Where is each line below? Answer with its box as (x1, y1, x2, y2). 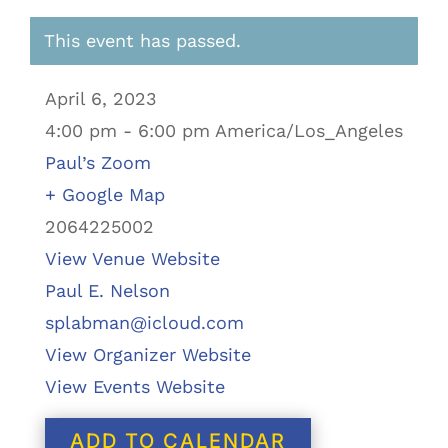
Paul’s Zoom (44, 152, 151, 174)
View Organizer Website (44, 344, 251, 366)
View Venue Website (44, 248, 220, 270)
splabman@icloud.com (44, 312, 244, 334)
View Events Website (44, 376, 225, 398)
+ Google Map (44, 184, 165, 206)
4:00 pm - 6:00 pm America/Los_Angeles (44, 120, 403, 142)
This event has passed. (43, 30, 241, 52)
